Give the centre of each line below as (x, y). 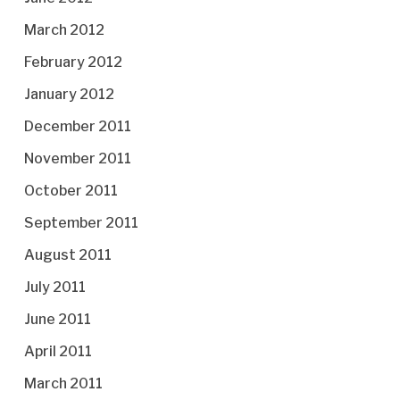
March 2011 (63, 383)
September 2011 (81, 223)
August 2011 (67, 255)
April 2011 (58, 351)
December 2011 (77, 126)
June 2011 (57, 319)
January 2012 (69, 94)
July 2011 (54, 287)
